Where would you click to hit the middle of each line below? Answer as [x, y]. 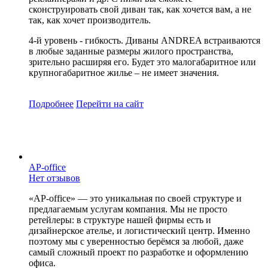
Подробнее [51, 103]
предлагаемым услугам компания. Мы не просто [128, 209]
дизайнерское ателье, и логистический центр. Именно [139, 230]
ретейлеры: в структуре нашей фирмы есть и [120, 220]
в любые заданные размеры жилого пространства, [131, 51]
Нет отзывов [54, 178]
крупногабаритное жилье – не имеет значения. [124, 72]
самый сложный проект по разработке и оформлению [138, 252]
